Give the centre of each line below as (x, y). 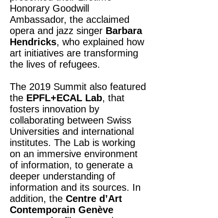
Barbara (124, 31)
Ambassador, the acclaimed (70, 19)
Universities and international (72, 131)
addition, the (38, 199)
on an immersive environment (74, 154)
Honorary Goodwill (49, 8)
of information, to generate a (71, 165)
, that (113, 98)
